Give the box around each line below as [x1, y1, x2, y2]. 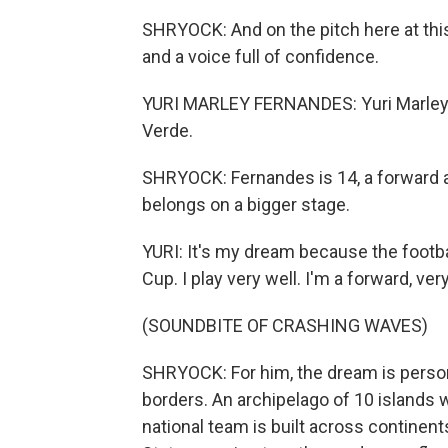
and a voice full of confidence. [142, 46, 379, 68]
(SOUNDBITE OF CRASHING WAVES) [142, 315, 428, 337]
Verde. [142, 120, 193, 142]
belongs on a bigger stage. [142, 194, 350, 216]
